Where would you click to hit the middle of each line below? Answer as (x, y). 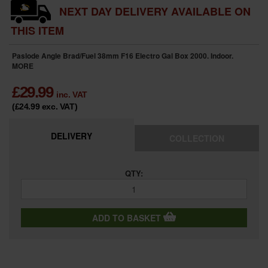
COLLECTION (197, 138)
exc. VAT (58, 106)
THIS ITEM (37, 31)
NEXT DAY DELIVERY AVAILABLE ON (155, 11)
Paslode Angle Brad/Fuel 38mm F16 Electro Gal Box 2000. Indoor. (123, 56)
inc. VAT (72, 95)
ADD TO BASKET (128, 218)
